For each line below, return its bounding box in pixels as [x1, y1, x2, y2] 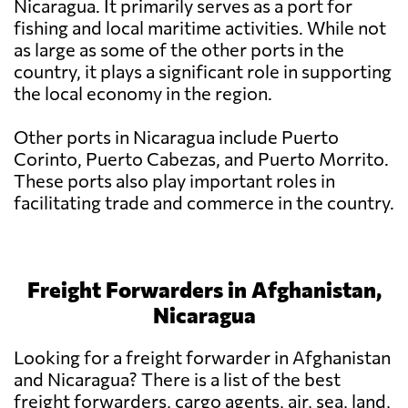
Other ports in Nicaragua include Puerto [14, 126, 339, 148]
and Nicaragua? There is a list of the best [14, 368, 341, 391]
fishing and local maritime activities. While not [14, 16, 386, 39]
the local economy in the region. [14, 82, 272, 105]
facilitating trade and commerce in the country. [14, 191, 394, 214]
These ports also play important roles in [14, 169, 335, 192]
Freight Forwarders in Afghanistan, [26, 276, 382, 303]
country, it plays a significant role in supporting [14, 60, 392, 83]
